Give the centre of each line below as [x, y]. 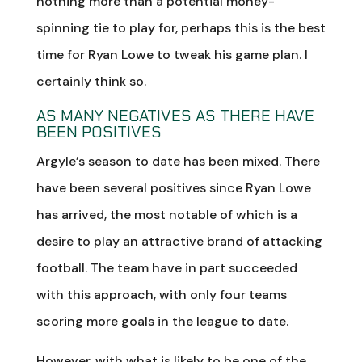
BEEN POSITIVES [99, 131]
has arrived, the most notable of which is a [166, 214]
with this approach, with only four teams [161, 294]
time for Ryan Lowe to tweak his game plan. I [172, 54]
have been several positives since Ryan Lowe [173, 187]
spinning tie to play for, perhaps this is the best [181, 27]
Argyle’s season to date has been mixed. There [178, 161]
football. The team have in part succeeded [166, 267]
